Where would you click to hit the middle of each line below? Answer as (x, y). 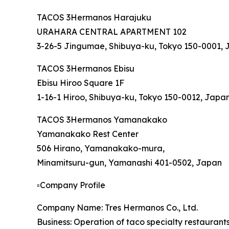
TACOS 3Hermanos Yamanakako (102, 120)
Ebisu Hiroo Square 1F (81, 83)
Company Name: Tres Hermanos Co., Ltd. (117, 208)
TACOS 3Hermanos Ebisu (86, 69)
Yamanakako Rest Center (88, 134)
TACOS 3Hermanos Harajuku (94, 18)
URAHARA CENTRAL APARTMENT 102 (112, 32)
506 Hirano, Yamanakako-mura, (101, 148)
